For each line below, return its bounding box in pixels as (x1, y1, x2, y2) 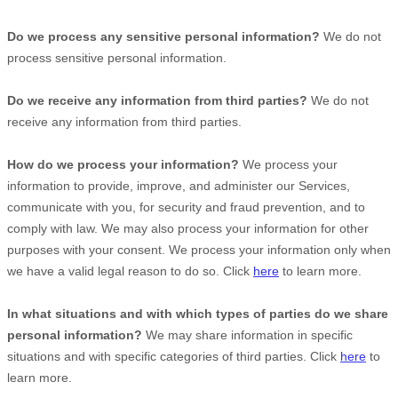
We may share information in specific (142, 328, 353, 342)
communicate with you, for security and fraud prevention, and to (7, 200, 365, 214)
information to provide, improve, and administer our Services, (7, 179, 350, 193)
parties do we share (269, 306, 388, 321)
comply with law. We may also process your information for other (7, 221, 369, 235)
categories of (160, 349, 236, 363)
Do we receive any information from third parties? (7, 93, 307, 107)
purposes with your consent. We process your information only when (7, 243, 391, 257)
